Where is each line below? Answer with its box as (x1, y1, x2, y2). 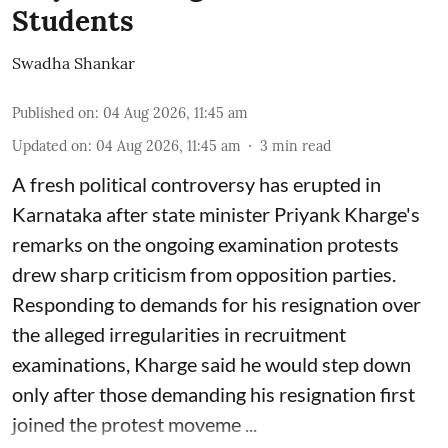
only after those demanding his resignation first (12, 381, 415, 406)
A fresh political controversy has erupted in (12, 171, 381, 196)
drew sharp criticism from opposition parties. (12, 261, 396, 286)
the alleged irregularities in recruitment (12, 321, 346, 346)
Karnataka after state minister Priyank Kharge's (12, 201, 420, 226)
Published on (12, 103, 95, 122)
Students (12, 2, 134, 39)
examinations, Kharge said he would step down (12, 351, 411, 376)
